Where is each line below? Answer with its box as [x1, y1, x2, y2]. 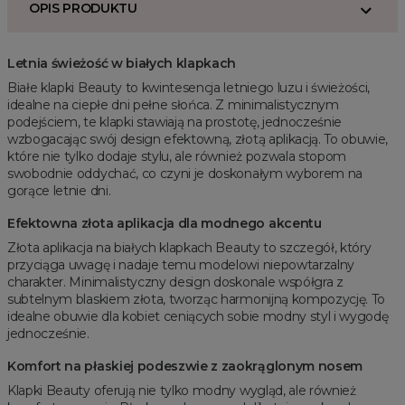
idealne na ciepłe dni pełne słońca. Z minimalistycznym [7, 97, 339, 114]
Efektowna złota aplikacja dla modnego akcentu [7, 215, 325, 232]
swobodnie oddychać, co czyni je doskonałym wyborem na [7, 165, 363, 183]
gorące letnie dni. [7, 183, 114, 200]
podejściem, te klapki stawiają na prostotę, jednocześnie [7, 114, 343, 131]
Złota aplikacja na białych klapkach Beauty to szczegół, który [7, 240, 372, 257]
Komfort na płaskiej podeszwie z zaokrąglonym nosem [7, 358, 366, 375]
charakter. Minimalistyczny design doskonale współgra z [7, 274, 344, 291]
